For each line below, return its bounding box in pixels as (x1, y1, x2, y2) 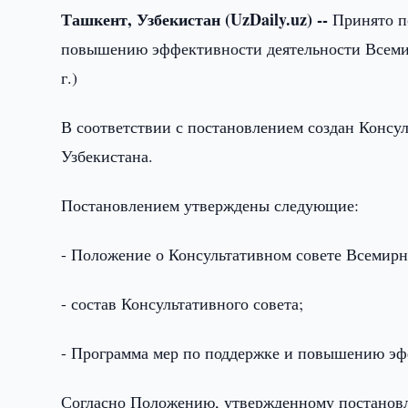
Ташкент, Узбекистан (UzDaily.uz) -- (61, 7, 333, 31)
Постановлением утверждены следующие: (61, 194, 360, 216)
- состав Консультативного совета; (61, 292, 304, 314)
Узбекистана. (61, 145, 154, 167)
